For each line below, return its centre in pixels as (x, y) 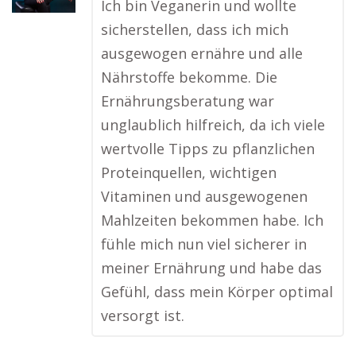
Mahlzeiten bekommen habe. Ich (212, 220)
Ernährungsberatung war (188, 101)
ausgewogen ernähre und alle (202, 53)
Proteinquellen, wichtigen (189, 172)
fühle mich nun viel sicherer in (204, 244)
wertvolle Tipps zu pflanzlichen (208, 149)
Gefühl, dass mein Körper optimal (217, 292)
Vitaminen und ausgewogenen (204, 196)
